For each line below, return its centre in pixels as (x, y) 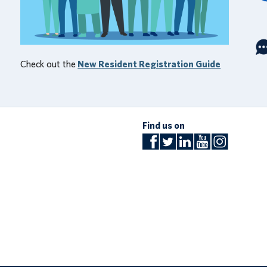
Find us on (164, 126)
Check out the (48, 64)
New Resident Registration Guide (149, 64)
